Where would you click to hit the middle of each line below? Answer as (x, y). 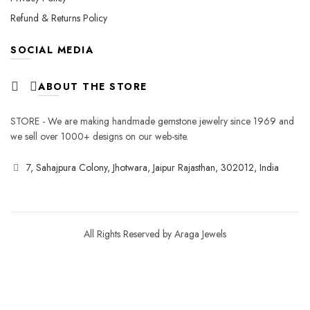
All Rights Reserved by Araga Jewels (155, 234)
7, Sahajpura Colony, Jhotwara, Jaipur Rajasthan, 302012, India (153, 167)
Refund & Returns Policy (59, 18)
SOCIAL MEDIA (52, 50)
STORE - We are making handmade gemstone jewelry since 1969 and (152, 121)
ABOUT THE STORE (93, 86)
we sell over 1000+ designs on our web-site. (99, 136)
